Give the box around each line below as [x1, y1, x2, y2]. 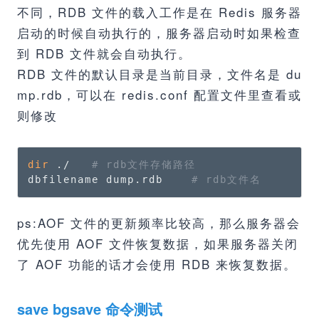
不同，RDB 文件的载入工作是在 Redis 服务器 [17, 3, 302, 21]
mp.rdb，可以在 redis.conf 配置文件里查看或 [17, 85, 302, 103]
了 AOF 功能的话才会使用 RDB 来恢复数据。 [17, 255, 297, 273]
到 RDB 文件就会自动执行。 [17, 44, 192, 62]
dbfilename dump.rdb [28, 174, 192, 185]
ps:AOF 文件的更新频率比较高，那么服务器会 [17, 214, 300, 231]
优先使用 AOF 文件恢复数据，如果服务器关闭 [17, 234, 298, 252]
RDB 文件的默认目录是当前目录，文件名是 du [17, 65, 302, 83]
